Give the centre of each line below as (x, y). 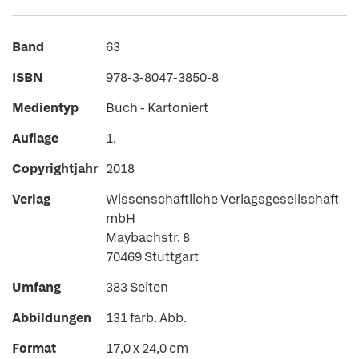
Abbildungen (52, 318)
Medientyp (45, 108)
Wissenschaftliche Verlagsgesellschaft (222, 199)
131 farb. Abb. (146, 318)
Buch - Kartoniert (157, 108)
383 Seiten (137, 287)
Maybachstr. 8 (148, 238)
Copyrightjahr (55, 169)
